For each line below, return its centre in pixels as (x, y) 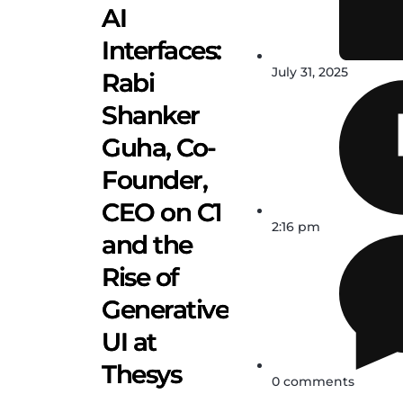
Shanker (151, 115)
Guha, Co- (159, 147)
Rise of (140, 277)
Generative (165, 309)
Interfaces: (161, 50)
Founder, (154, 179)
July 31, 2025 (310, 72)
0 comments (313, 381)
